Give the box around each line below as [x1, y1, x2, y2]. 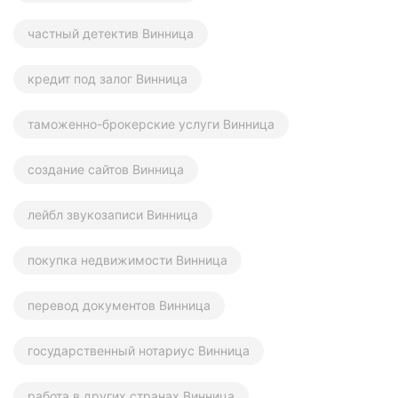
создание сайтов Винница [28, 162, 184, 178]
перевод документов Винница [28, 298, 211, 314]
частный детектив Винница [28, 26, 194, 42]
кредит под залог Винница [28, 71, 187, 87]
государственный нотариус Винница [28, 343, 250, 359]
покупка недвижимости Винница [28, 252, 227, 268]
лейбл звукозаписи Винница [28, 207, 198, 223]
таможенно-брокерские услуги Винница [28, 116, 275, 132]
